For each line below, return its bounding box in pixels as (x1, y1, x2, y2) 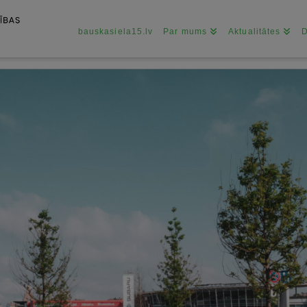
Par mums (163, 27, 207, 36)
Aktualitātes (228, 27, 281, 36)
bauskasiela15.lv (77, 27, 153, 36)
